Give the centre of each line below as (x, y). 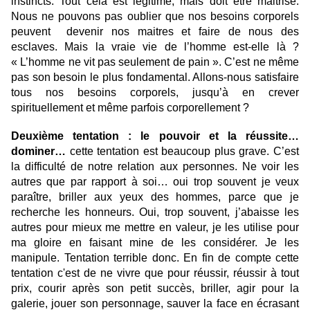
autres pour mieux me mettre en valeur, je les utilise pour (155, 228)
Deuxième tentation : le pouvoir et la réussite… (155, 136)
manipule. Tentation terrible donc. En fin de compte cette (155, 258)
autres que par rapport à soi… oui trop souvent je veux (155, 182)
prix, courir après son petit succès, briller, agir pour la (155, 289)
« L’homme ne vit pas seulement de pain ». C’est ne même (155, 62)
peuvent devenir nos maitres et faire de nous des (155, 32)
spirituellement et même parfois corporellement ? (130, 108)
